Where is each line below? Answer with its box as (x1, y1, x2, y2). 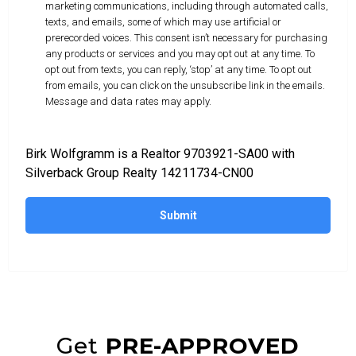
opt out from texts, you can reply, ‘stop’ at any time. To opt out (45, 63, 311, 75)
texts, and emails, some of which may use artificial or (45, 15, 281, 28)
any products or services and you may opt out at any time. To (45, 47, 315, 60)
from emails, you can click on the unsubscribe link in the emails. (45, 79, 325, 91)
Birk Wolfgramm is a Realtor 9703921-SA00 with (25, 145, 295, 161)
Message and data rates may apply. (45, 95, 211, 107)
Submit (159, 208, 197, 222)
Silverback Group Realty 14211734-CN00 (25, 164, 253, 180)
